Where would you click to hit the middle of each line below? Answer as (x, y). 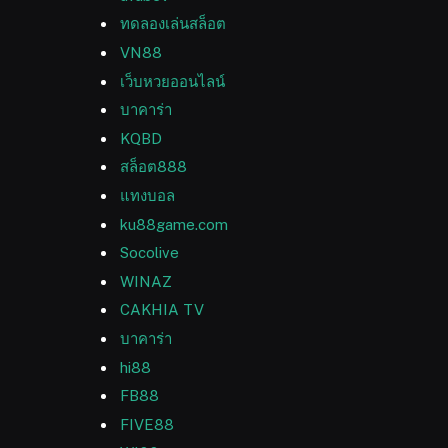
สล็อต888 (153, 167)
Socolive (149, 253)
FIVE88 (147, 424)
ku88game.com (174, 224)
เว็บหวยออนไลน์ (172, 81)
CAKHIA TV (162, 310)
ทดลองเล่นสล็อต (173, 24)
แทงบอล (147, 195)
